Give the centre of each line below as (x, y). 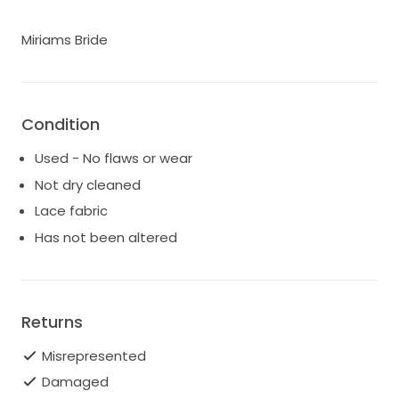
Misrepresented (94, 355)
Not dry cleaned (88, 184)
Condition (61, 125)
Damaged (75, 382)
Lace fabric (71, 211)
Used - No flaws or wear (114, 159)
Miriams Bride (65, 40)
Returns (52, 322)
